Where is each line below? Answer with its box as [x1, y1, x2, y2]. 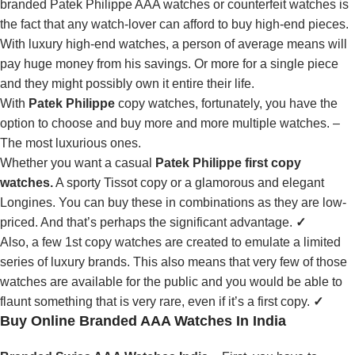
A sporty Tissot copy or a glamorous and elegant [53, 176, 324, 190]
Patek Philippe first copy [155, 156, 301, 170]
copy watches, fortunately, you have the [115, 97, 338, 111]
